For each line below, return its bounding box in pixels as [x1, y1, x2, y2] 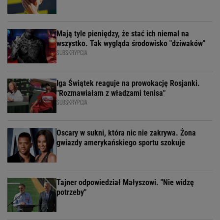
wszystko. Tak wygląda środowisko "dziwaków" [56, 39, 205, 49]
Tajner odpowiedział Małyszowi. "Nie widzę [56, 178, 194, 188]
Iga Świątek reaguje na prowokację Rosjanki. [56, 79, 200, 88]
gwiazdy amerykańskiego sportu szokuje [56, 138, 185, 148]
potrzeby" [56, 188, 86, 197]
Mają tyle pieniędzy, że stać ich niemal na [56, 29, 189, 39]
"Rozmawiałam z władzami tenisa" [56, 88, 165, 98]
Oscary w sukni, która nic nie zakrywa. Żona [56, 128, 196, 138]
